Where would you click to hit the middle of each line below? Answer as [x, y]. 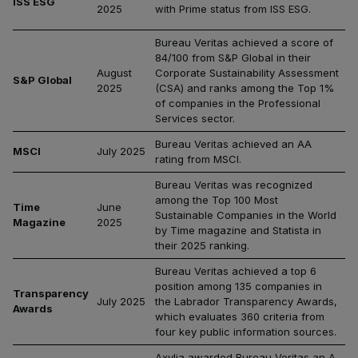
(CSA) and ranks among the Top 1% [245, 88]
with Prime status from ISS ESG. [233, 9]
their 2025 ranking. [202, 245]
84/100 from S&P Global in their [233, 58]
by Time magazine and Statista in [238, 230]
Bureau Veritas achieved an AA [233, 144]
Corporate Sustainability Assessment [247, 73]
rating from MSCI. [198, 159]
